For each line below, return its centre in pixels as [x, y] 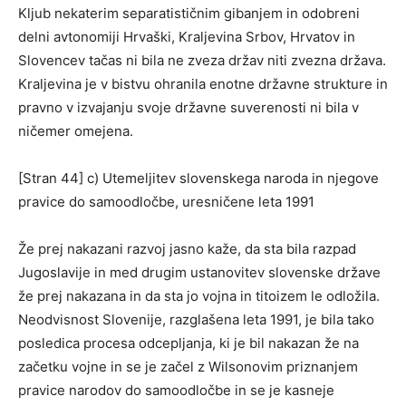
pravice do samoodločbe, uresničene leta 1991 [166, 201]
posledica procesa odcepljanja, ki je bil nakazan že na [188, 343]
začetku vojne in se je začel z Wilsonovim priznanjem [188, 366]
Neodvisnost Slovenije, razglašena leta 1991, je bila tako [196, 319]
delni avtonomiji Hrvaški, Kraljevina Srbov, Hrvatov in [187, 36]
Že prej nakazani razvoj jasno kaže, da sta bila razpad [187, 248]
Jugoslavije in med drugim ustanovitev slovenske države [199, 272]
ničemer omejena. [76, 130]
